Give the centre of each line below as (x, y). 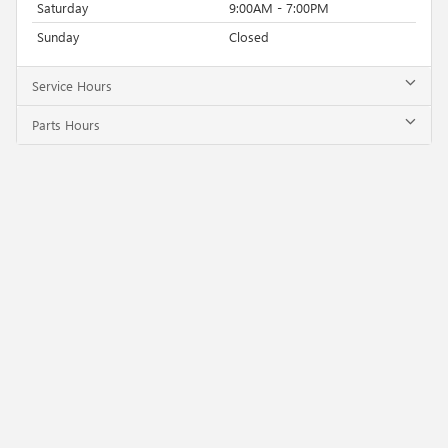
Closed (249, 36)
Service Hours (72, 85)
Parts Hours (66, 124)
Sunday (58, 36)
